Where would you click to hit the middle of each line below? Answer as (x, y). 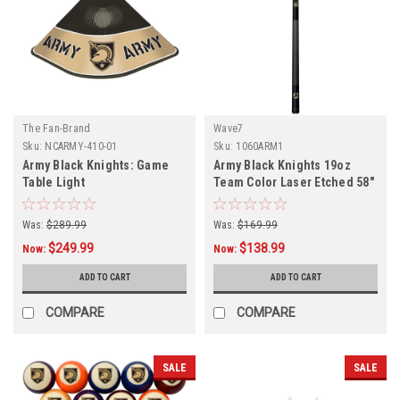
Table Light (54, 183)
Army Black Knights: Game (96, 166)
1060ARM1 (260, 147)
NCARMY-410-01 (81, 147)
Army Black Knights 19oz (282, 166)
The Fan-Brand (57, 129)
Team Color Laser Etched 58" (294, 183)
